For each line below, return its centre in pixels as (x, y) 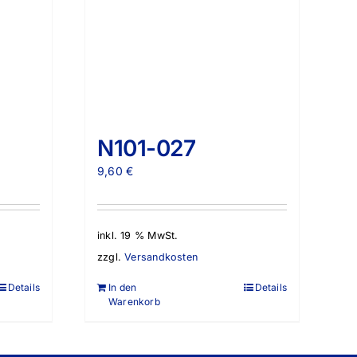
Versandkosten (161, 257)
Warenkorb (134, 302)
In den (123, 288)
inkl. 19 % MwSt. (138, 235)
